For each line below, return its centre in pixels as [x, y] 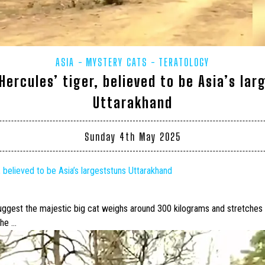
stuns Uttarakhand [139, 171]
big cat [87, 209]
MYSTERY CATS [117, 62]
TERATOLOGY [184, 62]
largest [94, 171]
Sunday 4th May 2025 [132, 137]
